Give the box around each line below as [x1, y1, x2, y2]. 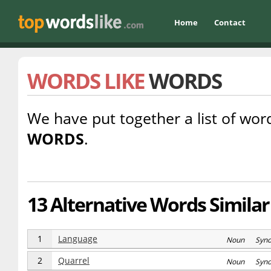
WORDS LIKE [27, 66, 149, 95]
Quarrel [58, 255, 90, 266]
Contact [214, 17, 246, 28]
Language [58, 233, 97, 244]
